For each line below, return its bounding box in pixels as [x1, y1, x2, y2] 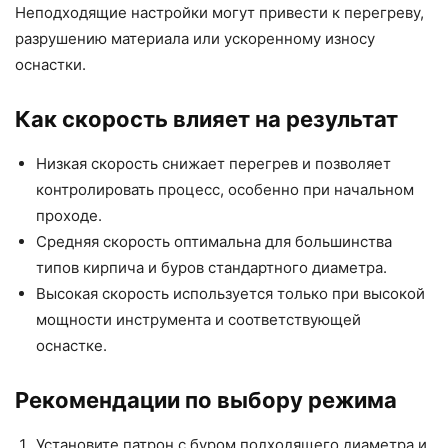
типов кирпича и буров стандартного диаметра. [36, 258, 387, 278]
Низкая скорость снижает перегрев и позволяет [36, 154, 391, 174]
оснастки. [15, 55, 86, 75]
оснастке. [36, 336, 107, 356]
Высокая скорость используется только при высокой [36, 284, 425, 304]
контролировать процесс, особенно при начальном [36, 180, 414, 200]
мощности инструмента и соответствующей [36, 310, 361, 330]
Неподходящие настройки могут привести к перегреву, [15, 3, 424, 23]
